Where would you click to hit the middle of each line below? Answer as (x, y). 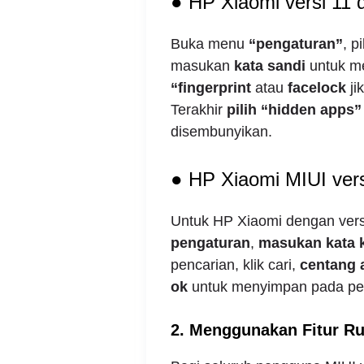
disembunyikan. (221, 132)
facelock (318, 88)
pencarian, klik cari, (235, 265)
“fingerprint (210, 88)
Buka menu (209, 44)
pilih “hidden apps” (294, 110)
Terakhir (198, 110)
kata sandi (269, 66)
